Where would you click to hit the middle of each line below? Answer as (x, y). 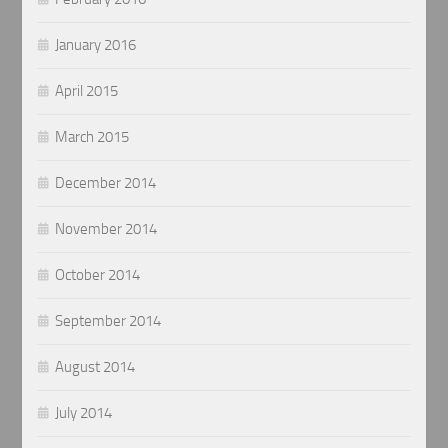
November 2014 (106, 229)
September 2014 (108, 321)
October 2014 (98, 275)
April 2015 (87, 91)
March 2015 (92, 137)
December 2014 (106, 183)
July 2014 (84, 413)
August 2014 (95, 367)
